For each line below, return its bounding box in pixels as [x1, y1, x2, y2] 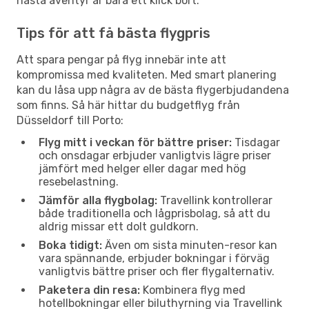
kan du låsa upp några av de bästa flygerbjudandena [17, 83, 289, 97]
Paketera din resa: [39, 283, 140, 297]
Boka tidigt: [39, 238, 102, 252]
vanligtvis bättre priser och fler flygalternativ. [39, 264, 275, 278]
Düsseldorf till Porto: [17, 113, 123, 127]
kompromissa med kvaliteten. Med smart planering [17, 68, 277, 81]
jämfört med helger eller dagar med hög [39, 161, 246, 175]
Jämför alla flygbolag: [39, 193, 157, 207]
